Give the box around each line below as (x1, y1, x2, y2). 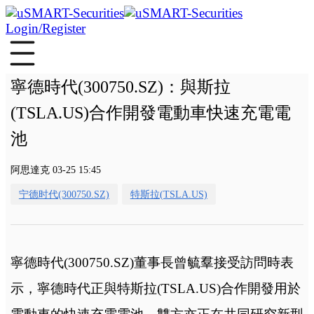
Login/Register (6, 21, 86, 36)
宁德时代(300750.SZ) (18, 188, 109, 200)
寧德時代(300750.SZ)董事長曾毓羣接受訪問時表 (10, 254, 294, 270)
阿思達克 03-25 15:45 (10, 163, 101, 175)
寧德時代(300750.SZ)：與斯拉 (10, 78, 231, 97)
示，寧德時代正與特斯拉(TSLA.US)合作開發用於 (10, 280, 301, 296)
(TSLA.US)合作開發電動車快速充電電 (10, 104, 291, 123)
